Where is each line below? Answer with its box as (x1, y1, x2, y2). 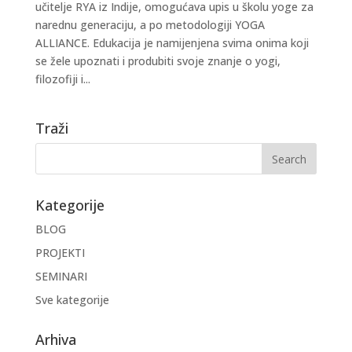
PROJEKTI (35, 245, 85, 260)
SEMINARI (35, 269, 87, 284)
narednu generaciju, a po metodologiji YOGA (35, 17, 265, 32)
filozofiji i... (35, 71, 90, 86)
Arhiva (35, 330, 76, 349)
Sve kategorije (35, 292, 109, 307)
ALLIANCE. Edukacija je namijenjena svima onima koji (35, 35, 309, 50)
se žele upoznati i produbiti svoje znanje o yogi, (35, 53, 280, 68)
